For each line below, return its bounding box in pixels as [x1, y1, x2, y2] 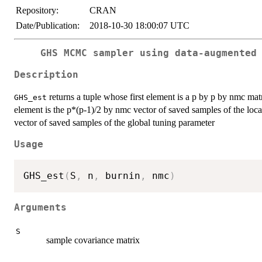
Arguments [14, 202, 67, 213]
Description [14, 69, 78, 80]
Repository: [16, 5, 58, 15]
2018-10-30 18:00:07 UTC [89, 20, 189, 30]
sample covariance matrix [46, 235, 140, 246]
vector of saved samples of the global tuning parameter [14, 117, 215, 127]
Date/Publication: [16, 20, 80, 30]
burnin [99, 170, 140, 182]
